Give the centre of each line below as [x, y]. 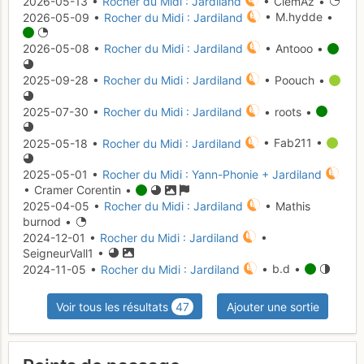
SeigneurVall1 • [65, 253]
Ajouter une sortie [273, 306]
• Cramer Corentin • [79, 190]
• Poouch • [294, 80]
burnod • [49, 221]
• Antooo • [294, 49]
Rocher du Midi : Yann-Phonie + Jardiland [212, 175]
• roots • [288, 111]
